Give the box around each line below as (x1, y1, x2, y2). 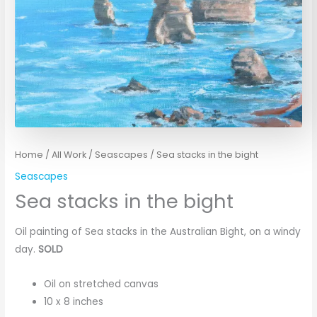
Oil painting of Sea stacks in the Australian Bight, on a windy (15, 225, 301, 239)
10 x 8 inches (44, 294, 104, 309)
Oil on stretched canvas (44, 277, 159, 291)
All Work (52, 149, 87, 161)
